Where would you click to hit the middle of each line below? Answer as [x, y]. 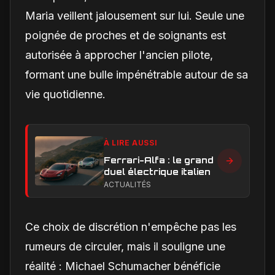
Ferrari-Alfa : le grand [159, 160]
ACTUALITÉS [127, 184]
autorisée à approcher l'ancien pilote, [119, 55]
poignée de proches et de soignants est [126, 35]
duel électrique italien [157, 171]
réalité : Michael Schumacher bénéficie [123, 266]
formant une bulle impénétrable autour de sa [137, 74]
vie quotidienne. [65, 94]
